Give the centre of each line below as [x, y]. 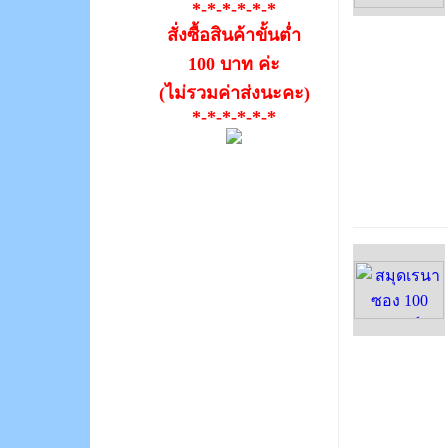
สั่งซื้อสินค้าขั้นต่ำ [234, 35]
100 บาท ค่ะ [234, 64]
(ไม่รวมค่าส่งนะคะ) [234, 93]
